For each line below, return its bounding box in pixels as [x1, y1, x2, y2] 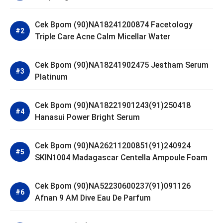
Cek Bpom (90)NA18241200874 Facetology [35, 20, 193, 30]
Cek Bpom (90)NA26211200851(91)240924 [35, 141, 191, 151]
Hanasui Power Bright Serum [35, 112, 140, 122]
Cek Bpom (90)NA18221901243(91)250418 [35, 101, 191, 111]
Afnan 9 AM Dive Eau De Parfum [35, 193, 151, 203]
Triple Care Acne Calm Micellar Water [35, 32, 170, 42]
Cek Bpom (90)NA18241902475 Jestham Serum [35, 60, 209, 70]
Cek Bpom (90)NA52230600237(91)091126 [35, 181, 191, 191]
